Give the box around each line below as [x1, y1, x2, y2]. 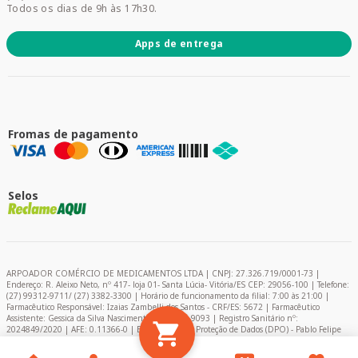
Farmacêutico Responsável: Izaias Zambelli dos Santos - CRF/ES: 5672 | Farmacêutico [6, 301, 320, 312]
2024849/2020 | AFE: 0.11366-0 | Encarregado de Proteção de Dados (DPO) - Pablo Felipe [6, 324, 341, 335]
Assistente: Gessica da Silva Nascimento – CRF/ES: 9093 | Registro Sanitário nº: [6, 312, 298, 324]
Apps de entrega [134, 37, 224, 50]
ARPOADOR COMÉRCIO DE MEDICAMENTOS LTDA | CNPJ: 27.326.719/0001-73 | [6, 268, 320, 279]
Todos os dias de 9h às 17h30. [6, 2, 157, 15]
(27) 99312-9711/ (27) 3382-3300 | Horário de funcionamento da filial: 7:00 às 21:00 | [6, 290, 329, 301]
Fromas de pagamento [8, 126, 138, 141]
